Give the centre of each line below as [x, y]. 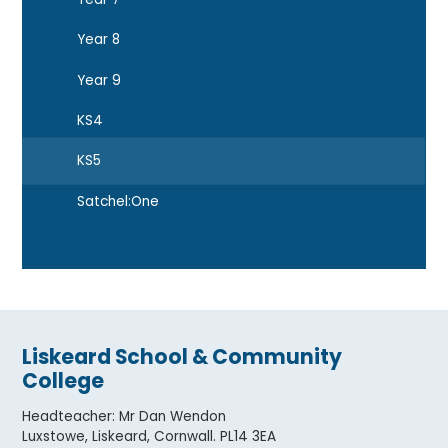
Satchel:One [117, 201]
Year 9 [98, 80]
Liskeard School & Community [182, 356]
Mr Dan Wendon [173, 417]
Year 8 [98, 40]
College [63, 380]
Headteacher [67, 417]
